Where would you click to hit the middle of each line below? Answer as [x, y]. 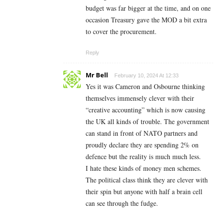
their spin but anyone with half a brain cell [144, 191]
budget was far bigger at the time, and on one [148, 8]
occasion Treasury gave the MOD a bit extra [146, 19]
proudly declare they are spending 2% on [142, 145]
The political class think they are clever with [147, 180]
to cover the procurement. [121, 31]
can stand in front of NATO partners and [142, 133]
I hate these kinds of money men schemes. [144, 168]
